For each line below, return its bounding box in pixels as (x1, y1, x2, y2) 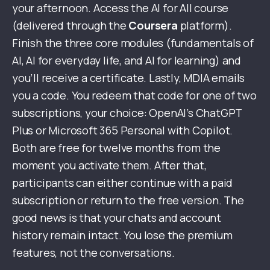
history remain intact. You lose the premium (12, 228, 233, 243)
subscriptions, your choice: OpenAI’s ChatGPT (12, 105, 242, 121)
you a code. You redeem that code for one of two (12, 88, 257, 103)
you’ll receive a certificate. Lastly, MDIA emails (12, 71, 245, 86)
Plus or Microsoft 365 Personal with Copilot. (12, 123, 233, 138)
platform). (177, 18, 232, 33)
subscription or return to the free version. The (12, 193, 244, 208)
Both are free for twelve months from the (12, 140, 221, 155)
